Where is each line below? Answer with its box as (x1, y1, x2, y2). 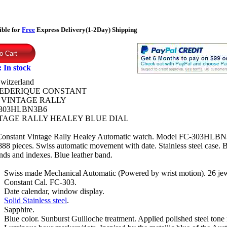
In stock (4, 63, 31, 72)
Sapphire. (4, 205, 34, 214)
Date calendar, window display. (4, 187, 104, 196)
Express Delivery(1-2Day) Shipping (35, 26, 137, 33)
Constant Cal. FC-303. (4, 178, 77, 186)
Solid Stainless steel (4, 196, 67, 205)
